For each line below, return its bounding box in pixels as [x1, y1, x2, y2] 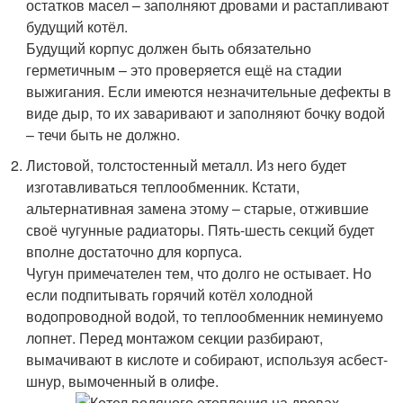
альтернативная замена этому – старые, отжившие [26, 198, 370, 219]
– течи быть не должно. [26, 124, 181, 145]
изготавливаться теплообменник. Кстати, [26, 176, 300, 197]
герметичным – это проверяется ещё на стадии [26, 59, 343, 80]
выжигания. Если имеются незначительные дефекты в [26, 81, 392, 102]
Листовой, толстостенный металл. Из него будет [26, 155, 347, 175]
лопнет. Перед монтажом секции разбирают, [26, 327, 324, 348]
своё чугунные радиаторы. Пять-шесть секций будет [26, 219, 375, 240]
